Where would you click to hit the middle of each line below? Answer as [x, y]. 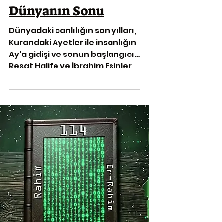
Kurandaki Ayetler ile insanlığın [73, 43]
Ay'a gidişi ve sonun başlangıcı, [73, 55]
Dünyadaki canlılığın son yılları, [73, 31]
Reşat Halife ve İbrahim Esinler [70, 66]
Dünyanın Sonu [56, 11]
